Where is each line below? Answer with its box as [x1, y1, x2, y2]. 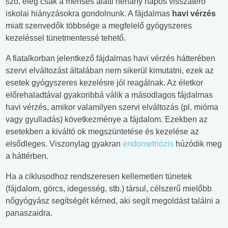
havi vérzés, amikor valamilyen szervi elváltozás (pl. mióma [6, 103, 218, 112]
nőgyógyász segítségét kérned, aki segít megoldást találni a [6, 196, 220, 206]
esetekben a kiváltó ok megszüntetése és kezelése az [6, 127, 199, 136]
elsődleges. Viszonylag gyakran [6, 139, 123, 149]
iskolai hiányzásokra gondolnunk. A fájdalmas [6, 9, 172, 18]
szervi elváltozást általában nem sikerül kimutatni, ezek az [6, 66, 214, 75]
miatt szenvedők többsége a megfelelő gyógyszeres [6, 21, 192, 31]
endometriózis [123, 139, 174, 149]
